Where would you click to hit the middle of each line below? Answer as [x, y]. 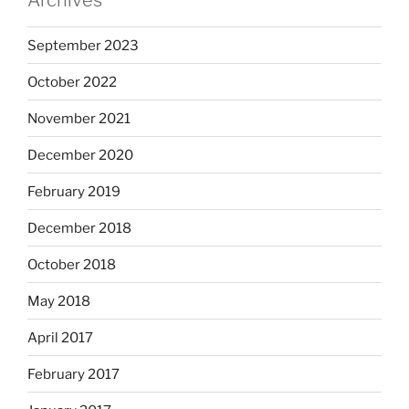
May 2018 [59, 301]
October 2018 [72, 264]
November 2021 [79, 118]
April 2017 [60, 337]
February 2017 [73, 374]
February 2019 [74, 191]
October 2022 [72, 82]
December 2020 [80, 155]
